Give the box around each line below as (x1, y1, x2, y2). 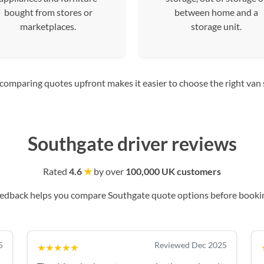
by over (92, 166, 126, 177)
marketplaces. (20, 21, 76, 32)
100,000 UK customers (126, 166, 221, 177)
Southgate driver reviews (27, 132, 237, 155)
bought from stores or (4, 6, 93, 18)
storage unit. (190, 21, 242, 32)
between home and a (174, 6, 258, 18)
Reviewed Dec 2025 (154, 240, 227, 250)
